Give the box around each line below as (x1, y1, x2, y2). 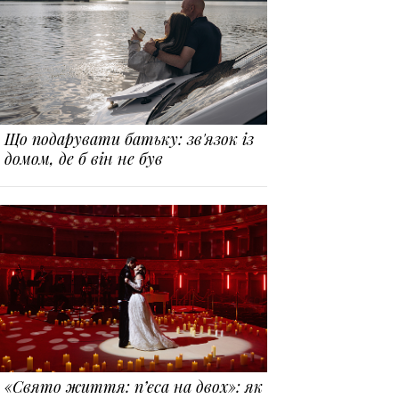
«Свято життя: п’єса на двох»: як (4, 375, 264, 397)
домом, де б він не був (4, 148, 164, 170)
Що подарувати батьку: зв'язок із (4, 128, 255, 151)
